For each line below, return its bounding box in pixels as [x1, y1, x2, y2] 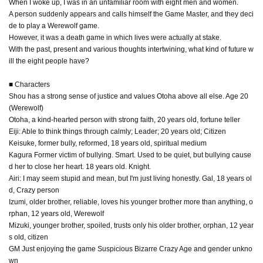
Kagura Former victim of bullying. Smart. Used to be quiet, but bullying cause [9, 150, 251, 159]
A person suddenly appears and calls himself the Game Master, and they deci [9, 9, 254, 18]
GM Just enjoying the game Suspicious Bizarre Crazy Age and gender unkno [9, 244, 252, 253]
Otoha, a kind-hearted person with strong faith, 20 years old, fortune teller [9, 115, 240, 124]
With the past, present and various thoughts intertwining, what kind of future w [9, 45, 254, 53]
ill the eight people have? [9, 56, 89, 65]
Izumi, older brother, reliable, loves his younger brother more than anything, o [9, 197, 253, 206]
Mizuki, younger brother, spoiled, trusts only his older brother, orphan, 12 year [9, 221, 254, 230]
